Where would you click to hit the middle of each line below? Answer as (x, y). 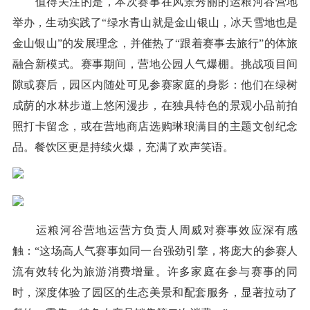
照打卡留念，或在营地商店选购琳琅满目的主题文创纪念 (155, 127)
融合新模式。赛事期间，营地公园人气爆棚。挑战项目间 (155, 64)
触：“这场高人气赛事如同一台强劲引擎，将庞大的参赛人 (155, 251)
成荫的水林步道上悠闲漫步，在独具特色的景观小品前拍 (155, 106)
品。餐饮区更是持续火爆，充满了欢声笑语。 (123, 147)
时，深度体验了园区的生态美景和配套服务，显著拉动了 (155, 293)
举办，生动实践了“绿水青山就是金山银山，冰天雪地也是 (155, 23)
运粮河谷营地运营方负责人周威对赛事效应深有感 (155, 230)
